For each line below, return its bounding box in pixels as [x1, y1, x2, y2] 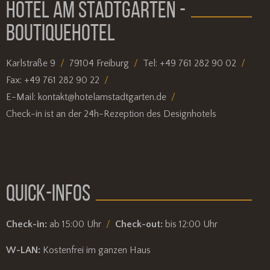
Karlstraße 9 [5, 58, 55, 69]
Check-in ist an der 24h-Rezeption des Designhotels [5, 108, 216, 119]
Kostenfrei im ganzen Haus [40, 244, 151, 256]
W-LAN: [5, 244, 40, 256]
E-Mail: [5, 91, 38, 102]
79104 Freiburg [69, 58, 129, 69]
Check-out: [115, 218, 163, 230]
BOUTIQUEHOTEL [5, 19, 115, 45]
